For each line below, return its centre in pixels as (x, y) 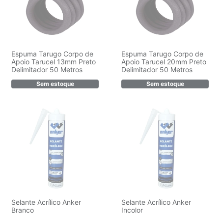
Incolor (132, 210)
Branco (23, 210)
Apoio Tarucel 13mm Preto (54, 62)
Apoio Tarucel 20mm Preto (164, 62)
